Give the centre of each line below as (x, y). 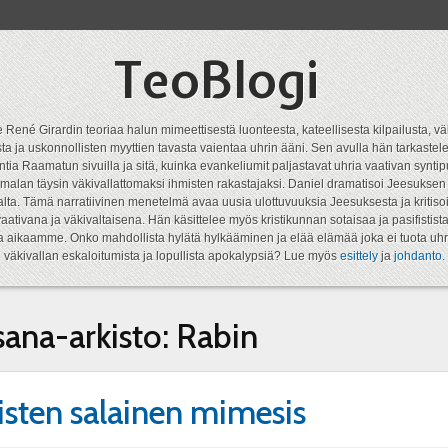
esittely (358, 256)
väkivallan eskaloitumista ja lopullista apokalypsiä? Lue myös (171, 256)
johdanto (417, 256)
